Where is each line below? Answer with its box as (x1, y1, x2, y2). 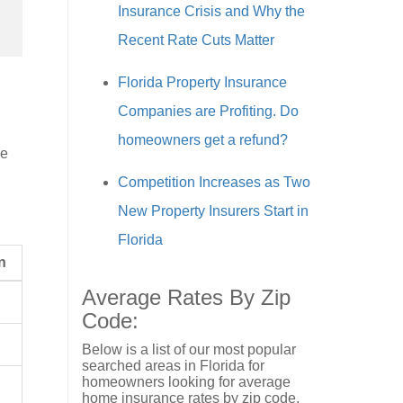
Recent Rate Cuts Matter (118, 31, 274, 48)
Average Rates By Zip (82, 284, 291, 309)
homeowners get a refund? (118, 131, 288, 148)
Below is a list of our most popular (82, 341, 296, 357)
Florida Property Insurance (118, 74, 287, 90)
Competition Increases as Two (118, 174, 310, 190)
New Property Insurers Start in (118, 202, 309, 219)
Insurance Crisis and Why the (118, 3, 305, 19)
